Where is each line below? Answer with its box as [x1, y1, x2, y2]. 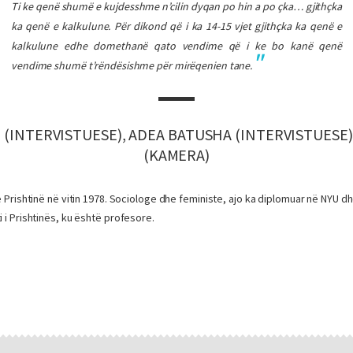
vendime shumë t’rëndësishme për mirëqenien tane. [11, 58, 253, 72]
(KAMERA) [143, 145, 210, 165]
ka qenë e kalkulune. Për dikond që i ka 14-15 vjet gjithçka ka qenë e [11, 19, 342, 33]
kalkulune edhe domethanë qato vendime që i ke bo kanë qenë [11, 39, 342, 53]
